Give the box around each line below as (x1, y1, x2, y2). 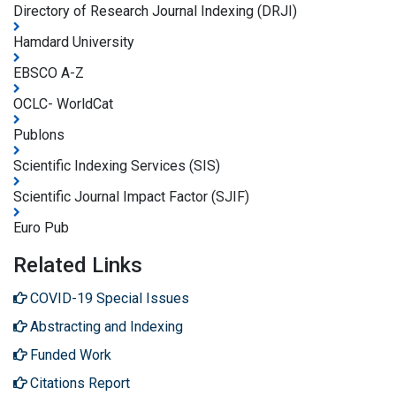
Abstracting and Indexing (30, 318, 183, 336)
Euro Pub (13, 219, 69, 237)
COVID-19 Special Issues (30, 290, 189, 308)
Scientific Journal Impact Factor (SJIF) (13, 188, 249, 206)
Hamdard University (13, 34, 134, 51)
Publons (13, 126, 65, 144)
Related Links (13, 253, 142, 278)
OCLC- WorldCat (13, 95, 113, 113)
